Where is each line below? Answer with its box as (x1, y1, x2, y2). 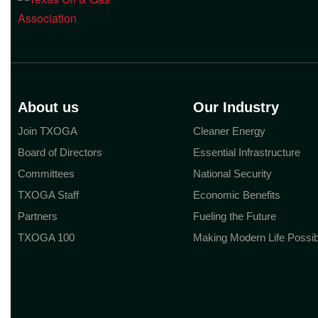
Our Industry (193, 99, 280, 115)
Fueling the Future (193, 210, 277, 222)
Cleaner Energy (193, 125, 266, 137)
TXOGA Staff (18, 189, 79, 201)
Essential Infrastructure (193, 146, 301, 158)
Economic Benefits (193, 189, 281, 201)
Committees (18, 168, 75, 180)
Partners (18, 210, 57, 222)
